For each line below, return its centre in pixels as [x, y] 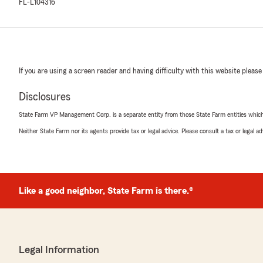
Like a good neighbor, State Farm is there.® [106, 191]
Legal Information [59, 249]
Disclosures [45, 97]
